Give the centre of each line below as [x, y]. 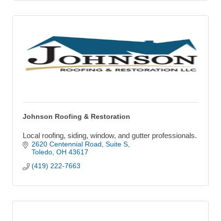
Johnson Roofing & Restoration [76, 116]
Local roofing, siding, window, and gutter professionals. [110, 135]
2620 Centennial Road [66, 144]
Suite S [116, 144]
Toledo [42, 152]
